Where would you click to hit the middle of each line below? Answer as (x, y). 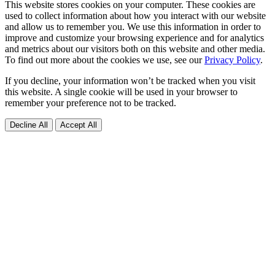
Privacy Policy (232, 60)
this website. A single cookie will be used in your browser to (121, 91)
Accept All (79, 125)
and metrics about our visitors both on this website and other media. (135, 48)
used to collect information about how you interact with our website (135, 15)
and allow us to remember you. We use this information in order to (133, 26)
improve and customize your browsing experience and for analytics (134, 37)
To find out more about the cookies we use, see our (105, 60)
